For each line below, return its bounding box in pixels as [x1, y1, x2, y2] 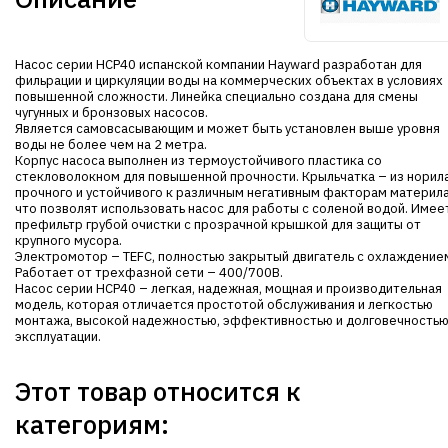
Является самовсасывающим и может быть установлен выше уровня [15, 120, 440, 137]
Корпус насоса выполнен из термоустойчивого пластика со [15, 152, 382, 169]
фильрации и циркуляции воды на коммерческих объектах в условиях [15, 72, 443, 89]
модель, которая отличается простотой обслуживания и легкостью [15, 296, 433, 313]
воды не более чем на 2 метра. [15, 136, 207, 153]
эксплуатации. [15, 328, 101, 345]
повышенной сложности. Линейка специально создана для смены [15, 88, 418, 105]
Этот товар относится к [15, 374, 301, 408]
